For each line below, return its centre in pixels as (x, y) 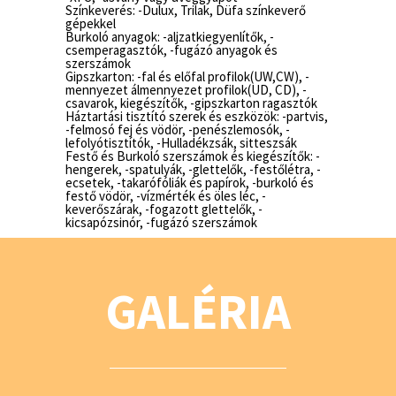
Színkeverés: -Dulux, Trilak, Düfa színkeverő (186, 10)
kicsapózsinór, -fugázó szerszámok (161, 222)
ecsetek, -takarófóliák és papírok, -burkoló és (190, 183)
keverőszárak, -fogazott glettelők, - (164, 209)
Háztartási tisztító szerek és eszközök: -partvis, (197, 116)
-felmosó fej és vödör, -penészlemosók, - (178, 129)
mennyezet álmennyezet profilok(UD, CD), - (186, 90)
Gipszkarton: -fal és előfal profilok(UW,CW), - (187, 76)
